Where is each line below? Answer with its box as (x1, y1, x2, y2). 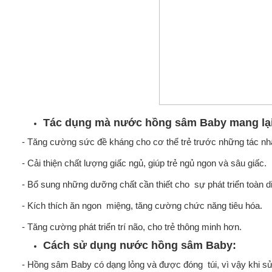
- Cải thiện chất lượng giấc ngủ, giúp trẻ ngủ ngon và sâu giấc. (21, 158, 267, 168)
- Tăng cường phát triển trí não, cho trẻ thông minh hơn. (21, 222, 242, 232)
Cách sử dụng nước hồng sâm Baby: (42, 239, 236, 251)
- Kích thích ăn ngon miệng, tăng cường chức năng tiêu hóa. (21, 200, 262, 211)
